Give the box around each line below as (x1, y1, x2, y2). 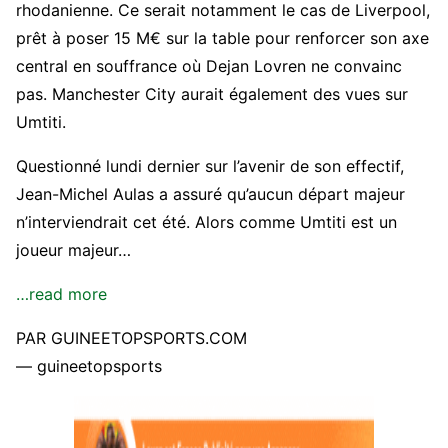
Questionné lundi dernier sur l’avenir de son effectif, (16, 156, 404, 176)
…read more (16, 284, 107, 304)
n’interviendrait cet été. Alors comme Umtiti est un (16, 212, 397, 232)
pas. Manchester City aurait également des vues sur (16, 84, 408, 104)
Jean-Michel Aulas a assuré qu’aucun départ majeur (16, 184, 405, 204)
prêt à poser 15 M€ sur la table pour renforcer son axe (16, 28, 429, 48)
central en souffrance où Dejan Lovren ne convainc (16, 56, 402, 76)
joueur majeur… (16, 240, 131, 260)
